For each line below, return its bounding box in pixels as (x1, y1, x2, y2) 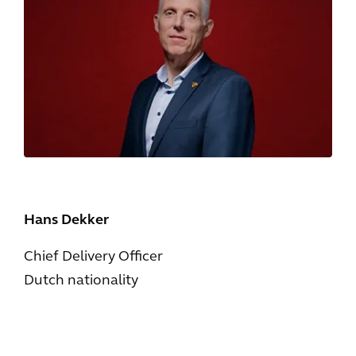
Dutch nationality (24, 273, 138, 288)
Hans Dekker (24, 212, 109, 228)
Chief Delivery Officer (24, 249, 163, 265)
